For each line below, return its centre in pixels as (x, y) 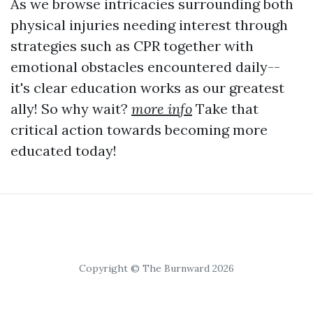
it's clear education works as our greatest (147, 88)
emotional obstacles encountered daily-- (145, 67)
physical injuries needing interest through (149, 25)
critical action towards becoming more (139, 130)
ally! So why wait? (71, 109)
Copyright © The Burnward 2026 (156, 269)
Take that (225, 109)
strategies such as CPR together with (132, 46)
